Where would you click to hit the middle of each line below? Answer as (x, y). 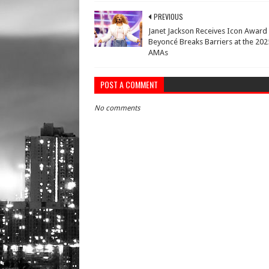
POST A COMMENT (129, 84)
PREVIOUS (168, 16)
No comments (117, 108)
